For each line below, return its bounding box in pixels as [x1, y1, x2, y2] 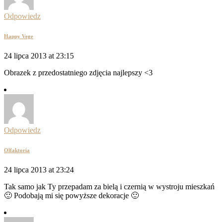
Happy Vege [4, 33, 33, 40]
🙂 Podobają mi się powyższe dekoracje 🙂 [4, 191, 139, 200]
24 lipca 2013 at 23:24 [4, 166, 74, 174]
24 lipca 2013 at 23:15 [4, 52, 74, 60]
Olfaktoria [4, 147, 30, 154]
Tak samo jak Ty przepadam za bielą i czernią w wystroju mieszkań [4, 182, 215, 191]
